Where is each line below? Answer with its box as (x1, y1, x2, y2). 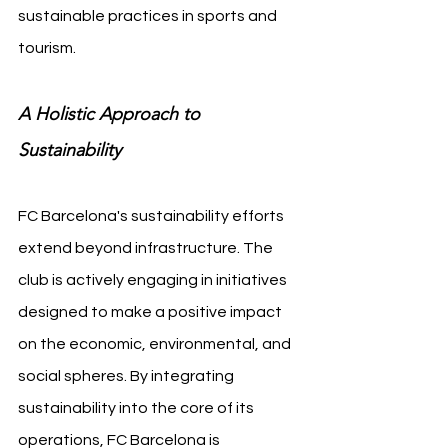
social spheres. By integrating (18, 368, 237, 385)
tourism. (18, 40, 76, 57)
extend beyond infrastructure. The (18, 240, 276, 257)
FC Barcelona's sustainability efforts (18, 208, 287, 225)
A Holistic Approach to (18, 103, 205, 126)
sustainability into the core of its (18, 400, 257, 417)
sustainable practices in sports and (18, 8, 280, 25)
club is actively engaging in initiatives (18, 272, 290, 289)
